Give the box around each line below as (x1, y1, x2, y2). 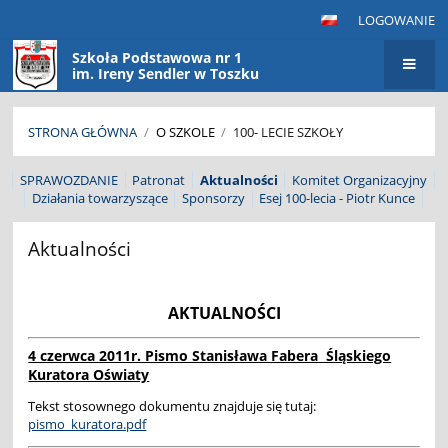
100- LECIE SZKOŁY (232, 123, 343, 142)
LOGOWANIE (357, 11, 435, 29)
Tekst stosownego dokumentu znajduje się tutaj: (28, 397, 317, 416)
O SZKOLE (155, 123, 215, 142)
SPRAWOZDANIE (20, 171, 119, 190)
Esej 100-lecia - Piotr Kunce (259, 189, 416, 208)
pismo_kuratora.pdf (28, 415, 147, 434)
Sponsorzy (182, 189, 245, 208)
